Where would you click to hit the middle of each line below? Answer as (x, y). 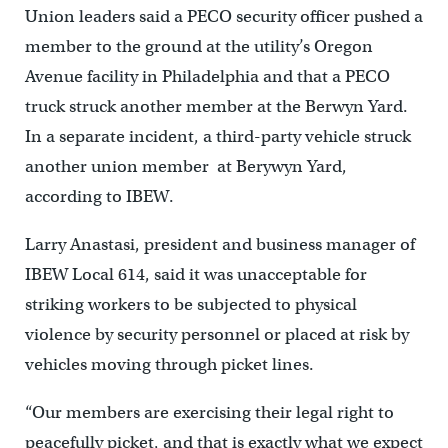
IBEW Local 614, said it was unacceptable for (195, 274)
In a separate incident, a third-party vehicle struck (217, 136)
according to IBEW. (99, 196)
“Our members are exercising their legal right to (209, 412)
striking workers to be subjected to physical (190, 304)
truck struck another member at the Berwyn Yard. (216, 106)
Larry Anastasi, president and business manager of (219, 244)
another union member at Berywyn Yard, (185, 166)
